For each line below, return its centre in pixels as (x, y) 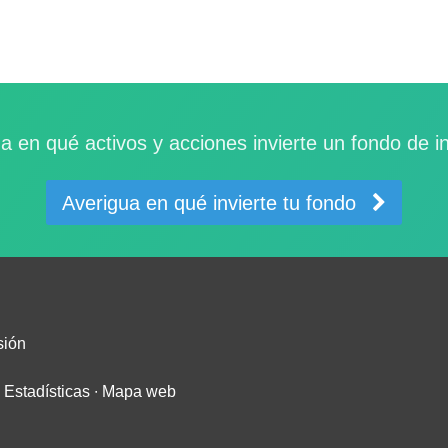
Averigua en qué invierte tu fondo (209, 202)
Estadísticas (47, 392)
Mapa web (139, 392)
